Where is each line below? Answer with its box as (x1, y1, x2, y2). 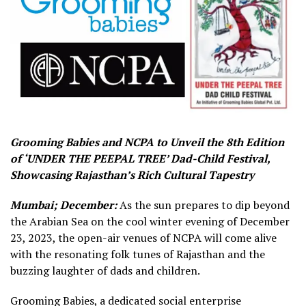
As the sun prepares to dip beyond (117, 197, 290, 212)
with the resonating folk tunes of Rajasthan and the (10, 246, 265, 262)
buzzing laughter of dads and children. (10, 262, 200, 278)
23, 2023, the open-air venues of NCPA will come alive (10, 229, 277, 245)
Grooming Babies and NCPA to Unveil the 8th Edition (10, 134, 284, 150)
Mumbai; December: (10, 197, 117, 212)
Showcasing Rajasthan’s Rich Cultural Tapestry (10, 167, 254, 182)
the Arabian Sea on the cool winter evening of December (10, 213, 290, 229)
